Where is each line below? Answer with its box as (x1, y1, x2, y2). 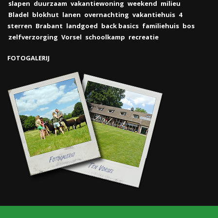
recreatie (128, 33, 159, 41)
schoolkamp (85, 33, 125, 41)
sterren (7, 21, 32, 30)
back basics (101, 21, 139, 30)
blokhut (32, 10, 59, 19)
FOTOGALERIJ (7, 54, 50, 62)
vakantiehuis (132, 10, 175, 19)
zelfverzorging (8, 33, 58, 41)
